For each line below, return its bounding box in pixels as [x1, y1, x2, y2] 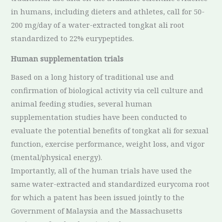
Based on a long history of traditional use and [11, 72, 174, 82]
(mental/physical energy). [11, 152, 103, 163]
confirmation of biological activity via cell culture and [11, 85, 204, 96]
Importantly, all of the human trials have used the [11, 166, 192, 176]
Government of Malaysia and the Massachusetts [11, 206, 183, 216]
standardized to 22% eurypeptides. [11, 33, 134, 43]
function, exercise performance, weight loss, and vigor [11, 139, 205, 149]
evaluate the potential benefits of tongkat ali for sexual [11, 125, 209, 136]
